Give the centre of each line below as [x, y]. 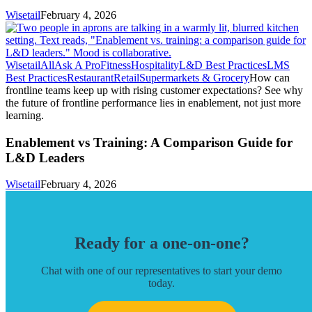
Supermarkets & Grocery [194, 78]
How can [270, 78]
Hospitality [155, 65]
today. [162, 283]
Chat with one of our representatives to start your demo [162, 271]
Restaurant [90, 78]
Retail [126, 78]
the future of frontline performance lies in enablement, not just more [153, 103]
